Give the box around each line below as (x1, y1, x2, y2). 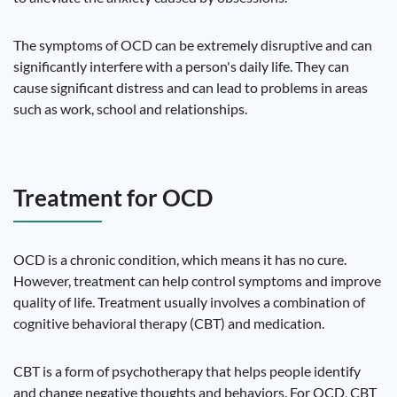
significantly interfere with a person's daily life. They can (13, 58, 349, 74)
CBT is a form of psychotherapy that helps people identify (13, 362, 361, 379)
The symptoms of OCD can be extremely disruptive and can (13, 36, 372, 53)
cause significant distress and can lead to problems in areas (13, 79, 368, 96)
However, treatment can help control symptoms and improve (13, 272, 381, 289)
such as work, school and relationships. (13, 100, 247, 117)
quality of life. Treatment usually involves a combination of (13, 293, 365, 310)
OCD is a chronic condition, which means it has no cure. (13, 251, 346, 268)
